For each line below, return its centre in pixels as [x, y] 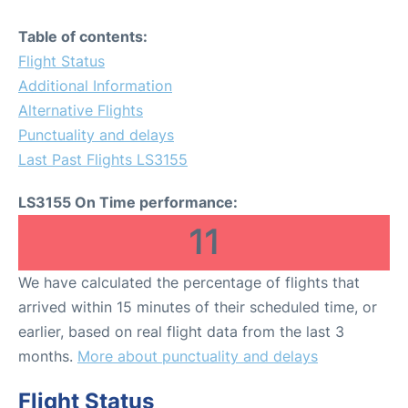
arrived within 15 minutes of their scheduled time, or [198, 307]
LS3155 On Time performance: [128, 202]
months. [48, 356]
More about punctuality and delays [198, 356]
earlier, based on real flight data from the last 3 [181, 331]
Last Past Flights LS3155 [103, 159]
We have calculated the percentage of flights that [189, 282]
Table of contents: [83, 36]
